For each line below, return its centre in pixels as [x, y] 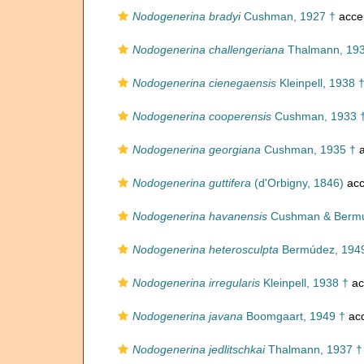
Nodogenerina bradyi [186, 16]
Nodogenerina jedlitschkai [199, 349]
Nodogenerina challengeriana [208, 50]
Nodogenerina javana [188, 316]
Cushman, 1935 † [308, 149]
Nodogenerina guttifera [192, 183]
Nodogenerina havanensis [200, 216]
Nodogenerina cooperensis [202, 116]
